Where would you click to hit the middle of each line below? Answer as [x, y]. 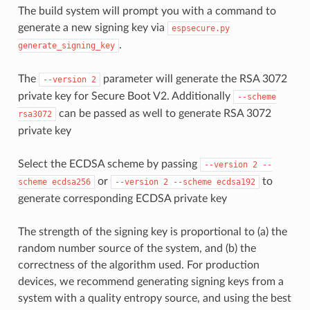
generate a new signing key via [92, 27]
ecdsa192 [236, 182]
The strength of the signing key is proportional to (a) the [152, 231]
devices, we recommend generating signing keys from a [151, 281]
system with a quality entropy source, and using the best [154, 298]
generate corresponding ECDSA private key [122, 198]
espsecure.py [200, 28]
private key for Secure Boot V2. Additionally [125, 96]
